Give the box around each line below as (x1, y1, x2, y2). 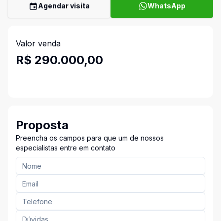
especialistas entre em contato (16, 144, 115, 152)
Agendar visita (38, 1, 90, 10)
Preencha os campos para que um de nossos (16, 134, 164, 142)
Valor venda (16, 38, 61, 48)
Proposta (16, 118, 69, 132)
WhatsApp (147, 1, 185, 10)
